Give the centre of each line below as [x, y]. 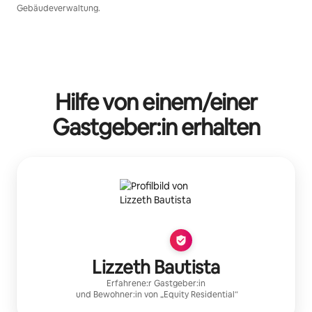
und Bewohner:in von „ [120, 295]
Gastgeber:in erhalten [156, 127]
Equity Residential [199, 295]
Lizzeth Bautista [156, 267]
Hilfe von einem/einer [156, 102]
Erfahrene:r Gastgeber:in [156, 283]
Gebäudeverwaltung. [58, 8]
